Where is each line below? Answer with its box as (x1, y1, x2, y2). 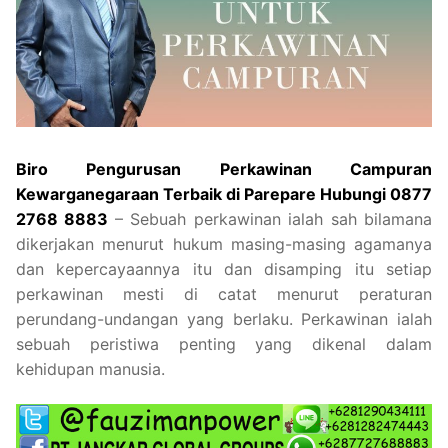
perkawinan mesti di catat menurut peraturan (16, 283, 432, 304)
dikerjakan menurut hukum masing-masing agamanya (16, 233, 432, 254)
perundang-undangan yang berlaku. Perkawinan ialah (16, 308, 432, 329)
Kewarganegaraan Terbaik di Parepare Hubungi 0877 (16, 183, 432, 204)
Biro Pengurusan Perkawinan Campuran (16, 158, 432, 179)
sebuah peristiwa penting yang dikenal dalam (16, 333, 432, 354)
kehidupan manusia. (16, 358, 165, 379)
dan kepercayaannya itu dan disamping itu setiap (16, 258, 432, 279)
